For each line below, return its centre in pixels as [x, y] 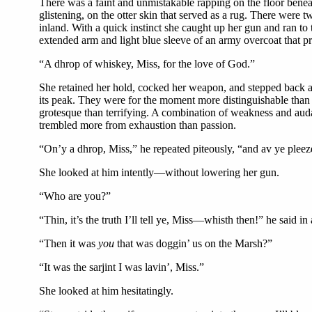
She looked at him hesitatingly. [106, 291]
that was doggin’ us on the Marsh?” [193, 244]
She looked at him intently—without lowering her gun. [159, 173]
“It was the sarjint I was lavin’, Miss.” [122, 267]
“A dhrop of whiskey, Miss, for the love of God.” [147, 64]
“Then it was [69, 244]
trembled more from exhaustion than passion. [138, 125]
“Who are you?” [75, 196]
